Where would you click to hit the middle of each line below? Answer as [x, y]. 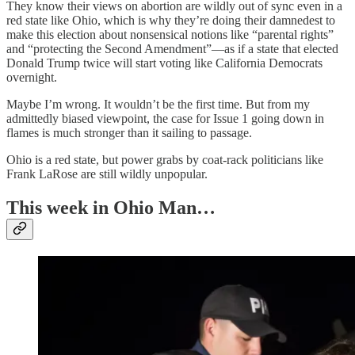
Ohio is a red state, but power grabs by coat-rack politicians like [165, 159]
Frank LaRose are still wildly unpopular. [107, 174]
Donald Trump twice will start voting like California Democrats [164, 63]
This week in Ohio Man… [111, 207]
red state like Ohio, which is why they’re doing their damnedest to [171, 20]
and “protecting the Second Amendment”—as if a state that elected [172, 48]
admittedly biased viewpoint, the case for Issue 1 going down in [165, 118]
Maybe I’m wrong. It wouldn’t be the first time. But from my [158, 104]
